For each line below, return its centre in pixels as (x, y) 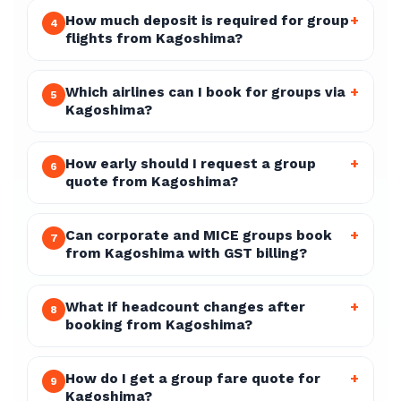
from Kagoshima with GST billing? (186, 253)
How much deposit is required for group (207, 21)
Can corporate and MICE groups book (199, 235)
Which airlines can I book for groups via (205, 92)
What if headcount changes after (185, 307)
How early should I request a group (191, 164)
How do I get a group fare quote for (193, 379)
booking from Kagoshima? (159, 325)
